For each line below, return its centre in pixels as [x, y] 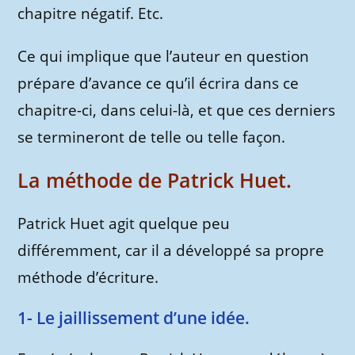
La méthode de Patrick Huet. [155, 180]
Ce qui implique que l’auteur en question [164, 56]
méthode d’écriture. [88, 277]
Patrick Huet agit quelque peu [124, 223]
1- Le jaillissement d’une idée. [134, 318]
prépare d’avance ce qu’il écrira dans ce [158, 83]
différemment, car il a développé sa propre [171, 250]
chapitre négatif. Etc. [91, 13]
